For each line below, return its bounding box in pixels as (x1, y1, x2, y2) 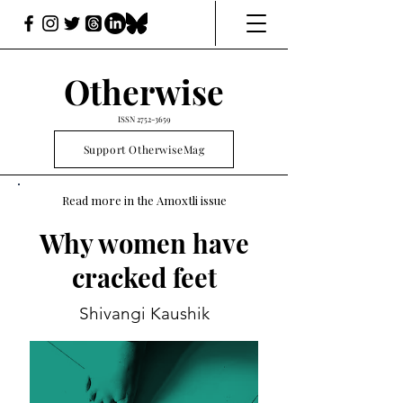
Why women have (39, 226, 249, 260)
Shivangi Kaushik (78, 303, 210, 324)
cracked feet (71, 260, 217, 294)
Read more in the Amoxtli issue (61, 192, 227, 208)
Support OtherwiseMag (83, 142, 205, 157)
